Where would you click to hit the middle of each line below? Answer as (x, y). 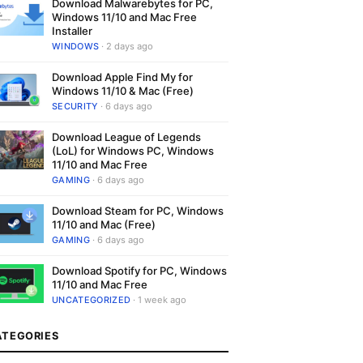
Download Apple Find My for (122, 77)
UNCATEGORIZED (92, 300)
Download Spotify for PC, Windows (139, 271)
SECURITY (75, 106)
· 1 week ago (159, 300)
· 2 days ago (126, 46)
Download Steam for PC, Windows (138, 211)
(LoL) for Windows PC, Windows (133, 151)
